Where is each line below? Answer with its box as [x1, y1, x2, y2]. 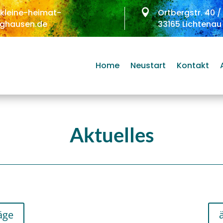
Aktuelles [69, 122, 154, 147]
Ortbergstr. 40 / [158, 7, 222, 18]
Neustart [130, 60, 166, 71]
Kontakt [176, 60, 209, 71]
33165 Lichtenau [158, 18, 222, 30]
